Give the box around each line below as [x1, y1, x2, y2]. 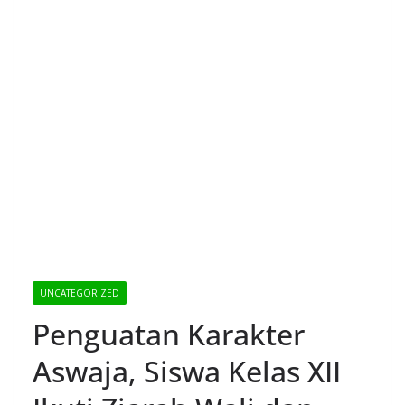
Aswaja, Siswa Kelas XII [33, 351, 341, 391]
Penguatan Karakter [33, 314, 305, 353]
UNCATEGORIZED [40, 286, 119, 299]
